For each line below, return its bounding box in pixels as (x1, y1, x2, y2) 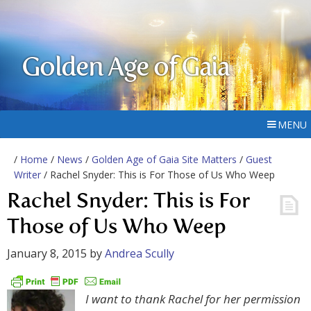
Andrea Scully (105, 246, 174, 261)
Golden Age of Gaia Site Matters (92, 153, 237, 166)
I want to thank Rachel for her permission (85, 291, 301, 308)
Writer (14, 168, 41, 181)
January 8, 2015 (7, 246, 87, 261)
